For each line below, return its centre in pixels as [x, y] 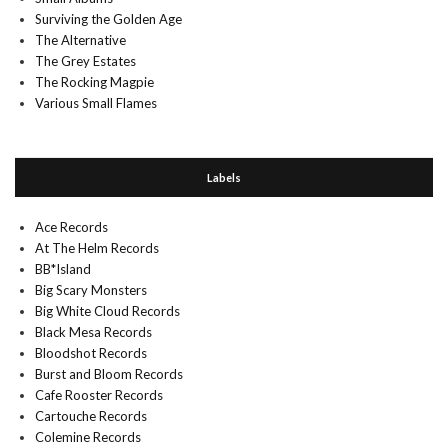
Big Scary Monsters [91, 290]
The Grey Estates [85, 61]
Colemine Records [88, 437]
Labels [224, 177]
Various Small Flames [96, 103]
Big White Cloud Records [107, 311]
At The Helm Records [97, 248]
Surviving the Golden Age [108, 19]
